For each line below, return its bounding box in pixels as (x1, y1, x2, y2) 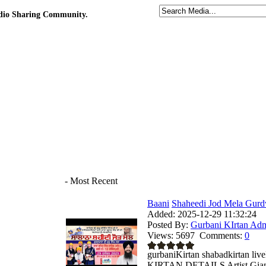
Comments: (199, 230, 242, 240)
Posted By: (147, 220, 188, 230)
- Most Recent (65, 176, 118, 186)
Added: (147, 209, 175, 219)
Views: (147, 230, 173, 240)
